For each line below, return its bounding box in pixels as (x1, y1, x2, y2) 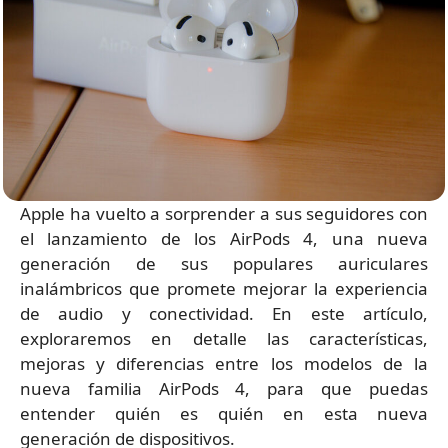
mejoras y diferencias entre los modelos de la (20, 352, 428, 376)
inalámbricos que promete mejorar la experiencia (20, 277, 428, 301)
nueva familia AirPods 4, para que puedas (20, 377, 428, 401)
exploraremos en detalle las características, (20, 327, 428, 351)
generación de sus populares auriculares (20, 252, 428, 276)
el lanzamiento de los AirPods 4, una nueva (20, 227, 428, 251)
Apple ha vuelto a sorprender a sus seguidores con (20, 202, 428, 226)
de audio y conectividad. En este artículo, (20, 302, 428, 326)
